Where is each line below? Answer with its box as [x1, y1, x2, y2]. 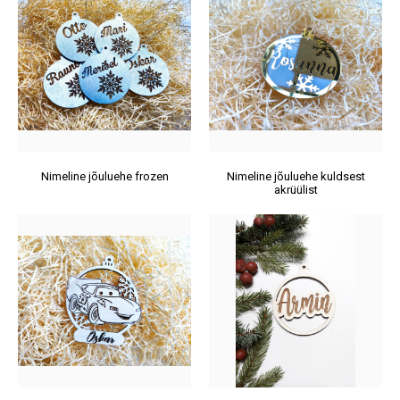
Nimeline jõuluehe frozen [40, 170, 169, 183]
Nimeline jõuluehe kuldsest [226, 170, 365, 183]
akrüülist [273, 183, 318, 196]
